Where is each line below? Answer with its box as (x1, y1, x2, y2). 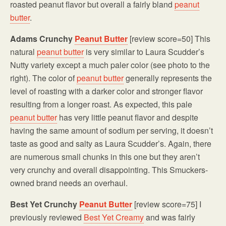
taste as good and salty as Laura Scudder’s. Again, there (10, 138, 211, 150)
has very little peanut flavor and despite (57, 111, 198, 124)
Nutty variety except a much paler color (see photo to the (10, 59, 210, 71)
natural (10, 46, 37, 58)
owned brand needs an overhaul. (10, 177, 128, 189)
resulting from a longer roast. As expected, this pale (10, 98, 192, 110)
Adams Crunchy (10, 33, 75, 45)
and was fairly (144, 211, 195, 223)
